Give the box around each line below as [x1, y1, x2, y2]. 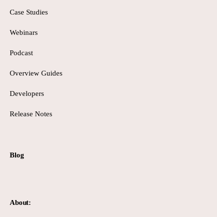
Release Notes [10, 110, 52, 118]
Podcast [10, 49, 33, 57]
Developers [10, 90, 44, 98]
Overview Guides [10, 69, 62, 77]
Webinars [10, 29, 38, 37]
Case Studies [10, 8, 48, 16]
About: [10, 199, 31, 207]
